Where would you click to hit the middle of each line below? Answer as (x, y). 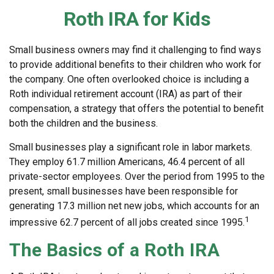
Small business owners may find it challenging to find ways (135, 50)
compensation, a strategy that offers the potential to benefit (136, 109)
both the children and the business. (83, 123)
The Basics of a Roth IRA (114, 250)
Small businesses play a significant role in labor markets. (131, 147)
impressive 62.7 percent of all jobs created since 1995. (127, 223)
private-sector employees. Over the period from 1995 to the (137, 176)
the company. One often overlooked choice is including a (129, 79)
